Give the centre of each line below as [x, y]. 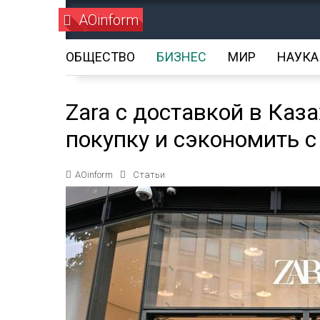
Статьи [149, 175]
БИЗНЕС [181, 57]
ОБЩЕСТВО [100, 57]
